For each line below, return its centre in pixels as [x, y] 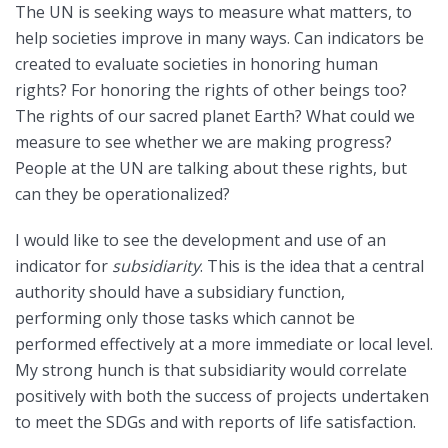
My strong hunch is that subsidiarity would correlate [211, 369]
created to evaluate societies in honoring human [196, 64]
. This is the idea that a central [312, 265]
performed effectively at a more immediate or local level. [224, 343]
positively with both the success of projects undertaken [222, 395]
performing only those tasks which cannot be [185, 317]
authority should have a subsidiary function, [180, 291]
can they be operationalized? [122, 194]
